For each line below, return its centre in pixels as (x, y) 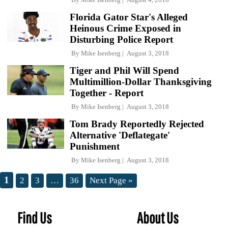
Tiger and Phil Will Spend (124, 70)
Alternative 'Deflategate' (120, 135)
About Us (158, 218)
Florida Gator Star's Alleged (129, 17)
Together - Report (107, 93)
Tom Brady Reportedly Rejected (137, 124)
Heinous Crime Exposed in (125, 28)
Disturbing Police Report (121, 39)
